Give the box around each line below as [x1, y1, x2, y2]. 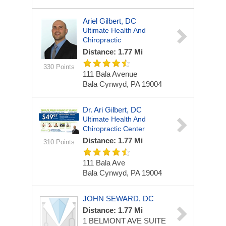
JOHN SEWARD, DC [83, 194, 154, 203]
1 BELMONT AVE [83, 216, 144, 225]
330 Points [43, 63, 75, 71]
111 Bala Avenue [83, 70, 137, 78]
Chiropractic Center [83, 125, 145, 133]
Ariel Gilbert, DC [83, 17, 136, 25]
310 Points [43, 138, 75, 146]
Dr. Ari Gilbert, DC [83, 105, 142, 114]
